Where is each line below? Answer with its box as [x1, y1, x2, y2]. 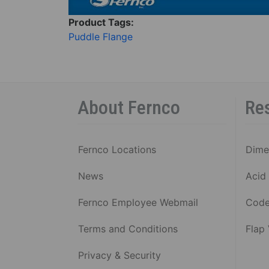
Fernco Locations [78, 143, 156, 156]
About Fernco [77, 95, 180, 119]
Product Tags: [68, 16, 136, 28]
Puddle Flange [68, 30, 133, 43]
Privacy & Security [78, 249, 161, 261]
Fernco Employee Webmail [78, 196, 198, 208]
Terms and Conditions [78, 222, 178, 235]
